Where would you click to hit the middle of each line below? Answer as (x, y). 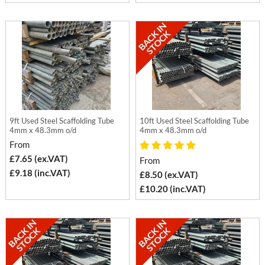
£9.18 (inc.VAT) (40, 173)
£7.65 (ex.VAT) (39, 159)
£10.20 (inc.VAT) (173, 189)
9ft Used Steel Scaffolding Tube (62, 121)
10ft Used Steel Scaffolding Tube (195, 121)
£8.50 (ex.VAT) (169, 175)
